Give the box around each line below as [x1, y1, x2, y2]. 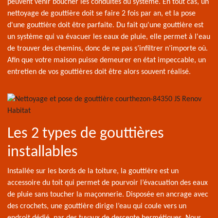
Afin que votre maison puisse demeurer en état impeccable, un [7, 56, 206, 64]
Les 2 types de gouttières [7, 126, 164, 142]
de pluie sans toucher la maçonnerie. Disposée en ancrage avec [7, 191, 208, 199]
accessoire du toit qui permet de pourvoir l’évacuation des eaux [7, 179, 208, 187]
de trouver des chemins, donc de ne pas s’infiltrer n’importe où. [7, 45, 208, 53]
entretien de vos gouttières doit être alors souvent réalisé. [7, 68, 191, 76]
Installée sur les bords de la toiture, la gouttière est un [7, 167, 179, 175]
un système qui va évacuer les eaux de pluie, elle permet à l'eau [7, 33, 210, 41]
